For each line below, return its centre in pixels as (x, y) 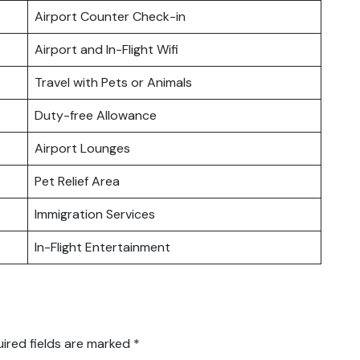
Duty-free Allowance (96, 115)
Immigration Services (95, 214)
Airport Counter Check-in (110, 16)
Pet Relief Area (77, 181)
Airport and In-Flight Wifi (106, 49)
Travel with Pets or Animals (113, 82)
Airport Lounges (82, 148)
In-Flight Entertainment (102, 247)
